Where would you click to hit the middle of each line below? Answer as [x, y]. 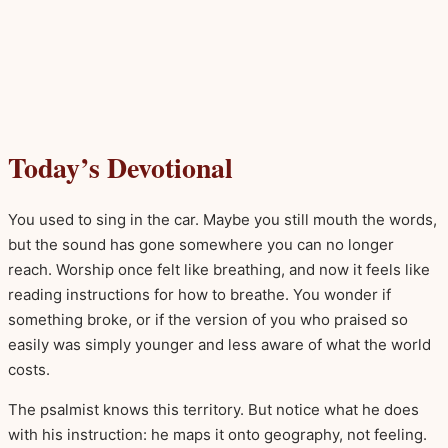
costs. [29, 370]
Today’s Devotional [120, 168]
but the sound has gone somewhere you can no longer [201, 245]
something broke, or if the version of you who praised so [208, 320]
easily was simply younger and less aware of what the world [219, 345]
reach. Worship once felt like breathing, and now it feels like [219, 270]
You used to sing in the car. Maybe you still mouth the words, [222, 220]
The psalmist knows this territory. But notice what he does [213, 410]
